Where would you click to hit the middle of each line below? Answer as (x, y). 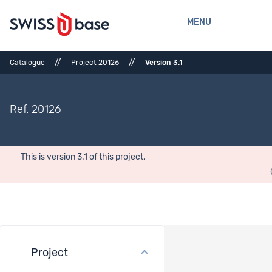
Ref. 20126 (35, 110)
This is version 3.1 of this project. (83, 157)
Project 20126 (95, 62)
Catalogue (27, 62)
